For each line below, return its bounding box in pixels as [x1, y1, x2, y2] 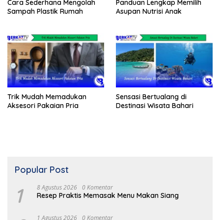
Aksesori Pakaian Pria [7, 101, 79, 110]
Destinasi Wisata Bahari [116, 101, 193, 110]
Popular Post [15, 164, 69, 175]
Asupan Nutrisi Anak [116, 7, 182, 16]
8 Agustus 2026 [37, 183, 77, 192]
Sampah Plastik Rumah [7, 7, 83, 16]
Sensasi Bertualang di [116, 92, 187, 101]
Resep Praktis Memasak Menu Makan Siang [37, 191, 179, 200]
